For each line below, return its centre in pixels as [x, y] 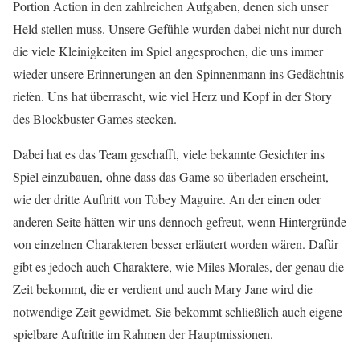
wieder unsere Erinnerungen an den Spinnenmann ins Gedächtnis [178, 73]
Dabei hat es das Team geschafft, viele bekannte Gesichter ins [169, 153]
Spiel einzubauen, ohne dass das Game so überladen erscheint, [171, 176]
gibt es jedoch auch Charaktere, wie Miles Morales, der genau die [178, 266]
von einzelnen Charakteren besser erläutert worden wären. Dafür [176, 243]
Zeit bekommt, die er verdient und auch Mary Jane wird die [163, 288]
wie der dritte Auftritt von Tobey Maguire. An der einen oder [167, 198]
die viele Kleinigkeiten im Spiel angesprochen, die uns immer [168, 51]
